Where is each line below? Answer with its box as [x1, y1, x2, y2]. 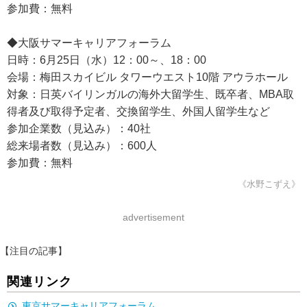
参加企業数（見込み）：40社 [7, 123, 151, 134]
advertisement [123, 212, 184, 223]
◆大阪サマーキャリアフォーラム [7, 37, 171, 49]
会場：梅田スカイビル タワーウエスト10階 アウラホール [7, 71, 288, 83]
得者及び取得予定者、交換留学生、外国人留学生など [7, 106, 270, 117]
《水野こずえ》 [238, 179, 300, 189]
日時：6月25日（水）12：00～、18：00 [7, 54, 206, 66]
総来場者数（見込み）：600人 [7, 140, 157, 151]
